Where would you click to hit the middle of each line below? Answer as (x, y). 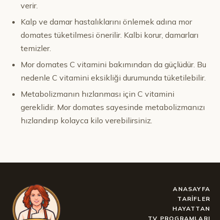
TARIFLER (194, 199)
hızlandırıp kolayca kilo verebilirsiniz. (86, 120)
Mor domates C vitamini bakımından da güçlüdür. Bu (113, 64)
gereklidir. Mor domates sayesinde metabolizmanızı (113, 107)
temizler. (36, 48)
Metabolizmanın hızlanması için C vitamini (97, 94)
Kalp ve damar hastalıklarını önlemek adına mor (106, 22)
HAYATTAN (191, 208)
